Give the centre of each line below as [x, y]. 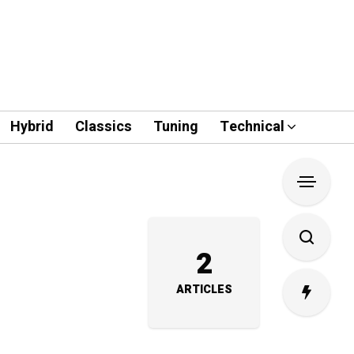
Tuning [175, 127]
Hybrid [32, 127]
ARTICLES [204, 290]
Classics [103, 127]
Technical [252, 127]
